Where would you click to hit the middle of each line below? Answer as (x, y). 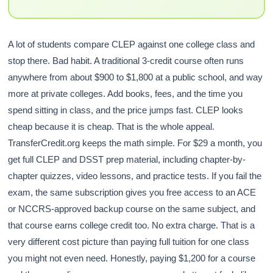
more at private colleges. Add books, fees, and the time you (126, 94)
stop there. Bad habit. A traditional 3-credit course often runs (126, 61)
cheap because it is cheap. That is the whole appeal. (112, 127)
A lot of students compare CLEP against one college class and (132, 44)
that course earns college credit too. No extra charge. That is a (132, 225)
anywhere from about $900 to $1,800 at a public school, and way (136, 77)
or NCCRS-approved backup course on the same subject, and (132, 209)
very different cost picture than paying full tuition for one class (129, 242)
